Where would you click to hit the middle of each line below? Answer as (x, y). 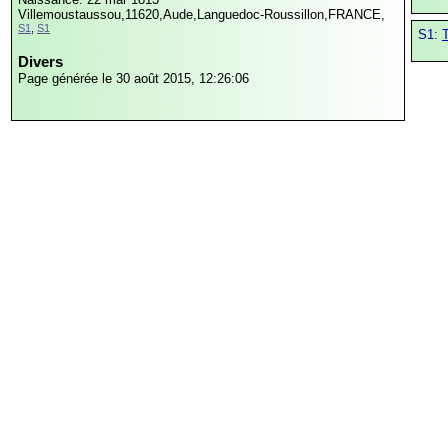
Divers (40, 62)
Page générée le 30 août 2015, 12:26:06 (133, 79)
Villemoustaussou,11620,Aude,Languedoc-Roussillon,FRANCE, (201, 15)
